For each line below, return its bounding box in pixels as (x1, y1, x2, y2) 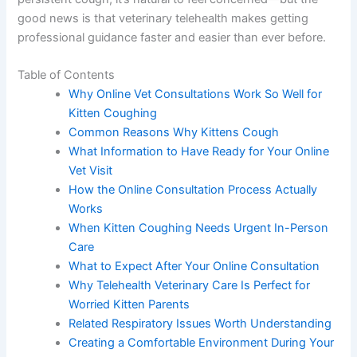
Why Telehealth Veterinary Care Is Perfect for (69, 278, 311, 293)
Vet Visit (69, 163, 113, 178)
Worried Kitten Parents (69, 297, 190, 312)
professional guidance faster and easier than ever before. (18, 29, 327, 45)
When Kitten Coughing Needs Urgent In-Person (69, 221, 329, 236)
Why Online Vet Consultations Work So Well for (69, 87, 323, 102)
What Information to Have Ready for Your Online (69, 144, 330, 159)
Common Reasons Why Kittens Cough (69, 125, 280, 140)
